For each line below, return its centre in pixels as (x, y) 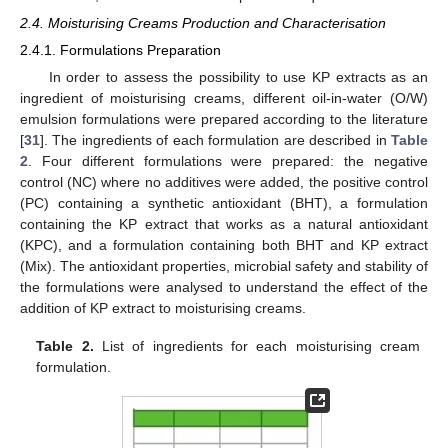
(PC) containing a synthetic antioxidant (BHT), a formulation (224, 203)
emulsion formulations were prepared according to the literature (224, 119)
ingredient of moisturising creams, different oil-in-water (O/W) (224, 98)
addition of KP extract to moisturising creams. (163, 308)
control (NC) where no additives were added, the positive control (224, 182)
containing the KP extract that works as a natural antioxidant (224, 224)
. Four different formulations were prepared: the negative (228, 161)
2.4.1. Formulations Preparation (120, 50)
